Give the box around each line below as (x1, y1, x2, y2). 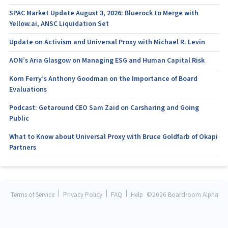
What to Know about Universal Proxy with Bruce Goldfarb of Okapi (9, 132, 218, 141)
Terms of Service (11, 190, 54, 199)
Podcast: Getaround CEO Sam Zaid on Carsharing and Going (9, 103, 199, 112)
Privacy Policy (63, 190, 102, 199)
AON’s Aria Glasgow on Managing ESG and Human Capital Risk (9, 56, 205, 65)
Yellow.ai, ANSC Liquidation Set (9, 19, 109, 28)
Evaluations (9, 85, 47, 94)
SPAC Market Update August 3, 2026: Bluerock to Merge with (9, 9, 198, 18)
